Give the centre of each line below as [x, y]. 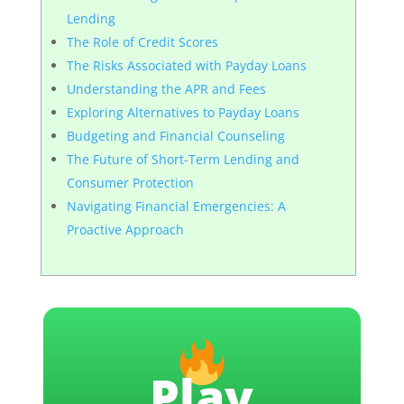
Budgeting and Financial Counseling [175, 136]
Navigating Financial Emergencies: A [176, 206]
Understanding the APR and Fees [166, 89]
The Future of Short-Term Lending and [183, 159]
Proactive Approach [125, 230]
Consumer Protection [130, 183]
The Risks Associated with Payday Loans [186, 65]
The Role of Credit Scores [142, 42]
